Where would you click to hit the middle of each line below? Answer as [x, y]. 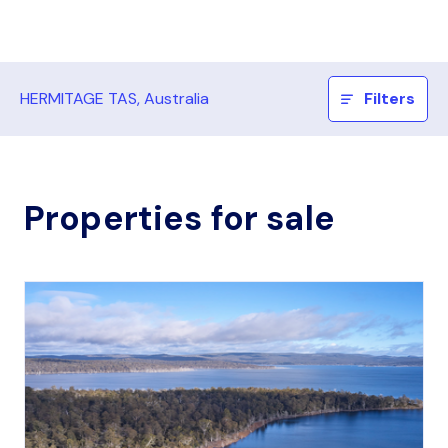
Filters [390, 98]
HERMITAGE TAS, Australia [114, 98]
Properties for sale [179, 218]
